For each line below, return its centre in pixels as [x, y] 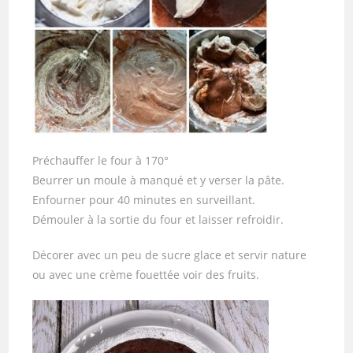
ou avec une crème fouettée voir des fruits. [146, 275]
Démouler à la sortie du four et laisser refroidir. [158, 219]
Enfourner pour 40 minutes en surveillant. [144, 200]
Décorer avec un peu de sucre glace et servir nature [170, 255]
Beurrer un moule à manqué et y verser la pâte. [159, 180]
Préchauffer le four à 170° [101, 160]
